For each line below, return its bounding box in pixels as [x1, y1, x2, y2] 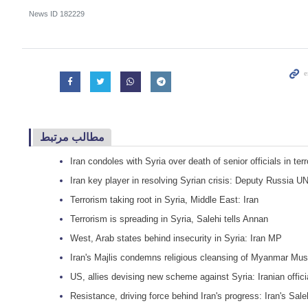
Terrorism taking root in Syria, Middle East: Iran [70, 195, 258, 206]
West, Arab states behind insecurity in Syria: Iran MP [70, 233, 282, 244]
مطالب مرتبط [40, 131, 104, 143]
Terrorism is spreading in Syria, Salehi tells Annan [70, 214, 268, 225]
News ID [29, 10, 60, 18]
